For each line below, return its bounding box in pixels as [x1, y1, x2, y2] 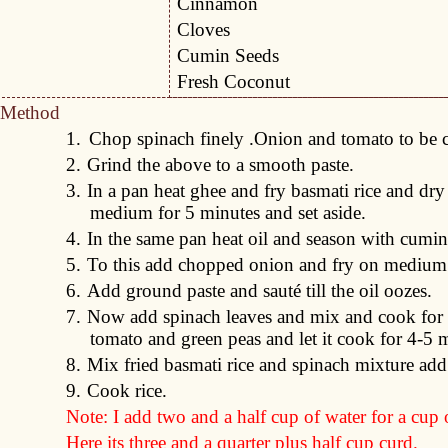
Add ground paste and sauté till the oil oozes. [87, 280, 433, 301]
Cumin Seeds [177, 45, 280, 66]
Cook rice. [87, 380, 168, 401]
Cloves [177, 19, 231, 40]
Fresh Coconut [177, 71, 291, 92]
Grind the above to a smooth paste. [87, 154, 355, 175]
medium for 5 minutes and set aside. [90, 202, 367, 223]
